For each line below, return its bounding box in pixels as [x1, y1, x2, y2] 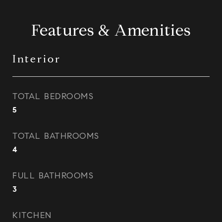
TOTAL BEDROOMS [12, 91, 94, 102]
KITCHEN [12, 210, 52, 221]
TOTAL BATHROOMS [12, 131, 100, 141]
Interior [12, 53, 61, 65]
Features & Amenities [31, 20, 191, 40]
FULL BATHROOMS [12, 170, 94, 181]
